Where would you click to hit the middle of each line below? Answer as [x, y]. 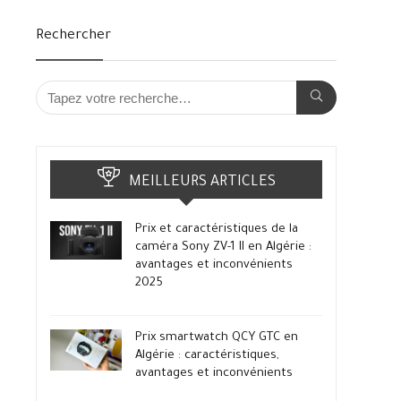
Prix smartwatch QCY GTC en [217, 338]
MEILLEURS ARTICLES [202, 183]
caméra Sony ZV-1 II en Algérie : [223, 247]
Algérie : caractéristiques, [207, 356]
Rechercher [73, 36]
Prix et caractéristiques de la [217, 230]
